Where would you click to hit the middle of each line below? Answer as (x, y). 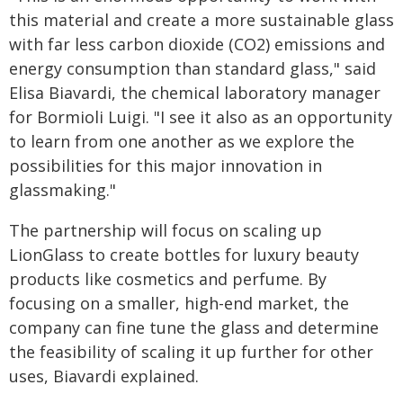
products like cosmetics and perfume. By (168, 279)
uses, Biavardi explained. (104, 376)
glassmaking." (63, 190)
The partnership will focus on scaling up (166, 230)
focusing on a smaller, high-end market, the (179, 303)
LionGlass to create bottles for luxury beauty (184, 255)
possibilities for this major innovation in (166, 166)
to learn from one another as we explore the (182, 141)
